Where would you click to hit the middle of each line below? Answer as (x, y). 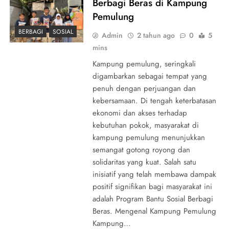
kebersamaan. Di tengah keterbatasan (154, 100)
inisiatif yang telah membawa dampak (154, 174)
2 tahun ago (156, 35)
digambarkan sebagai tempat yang (150, 76)
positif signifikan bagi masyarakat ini (152, 186)
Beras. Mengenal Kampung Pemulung (154, 211)
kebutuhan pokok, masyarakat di (145, 125)
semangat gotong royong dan (141, 150)
